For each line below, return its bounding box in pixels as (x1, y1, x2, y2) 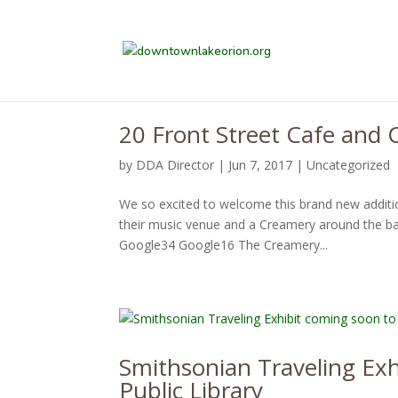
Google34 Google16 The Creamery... (119, 236, 329, 253)
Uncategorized (306, 156, 391, 173)
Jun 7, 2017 (228, 156, 293, 173)
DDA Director (136, 156, 215, 173)
